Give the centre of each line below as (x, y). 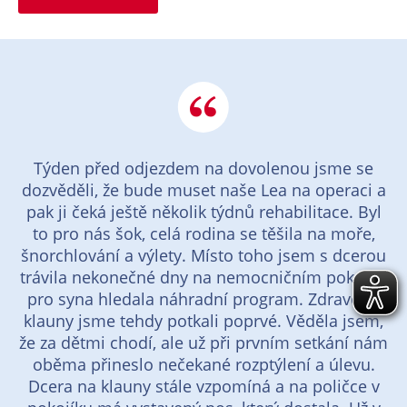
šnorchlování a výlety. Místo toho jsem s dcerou (203, 255)
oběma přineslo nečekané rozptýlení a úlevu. (203, 364)
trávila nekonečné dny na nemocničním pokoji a (203, 277)
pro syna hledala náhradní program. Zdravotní (203, 299)
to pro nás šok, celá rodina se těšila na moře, (203, 233)
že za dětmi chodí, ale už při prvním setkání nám (203, 342)
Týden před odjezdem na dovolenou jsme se (203, 168)
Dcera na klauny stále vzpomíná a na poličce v (203, 386)
